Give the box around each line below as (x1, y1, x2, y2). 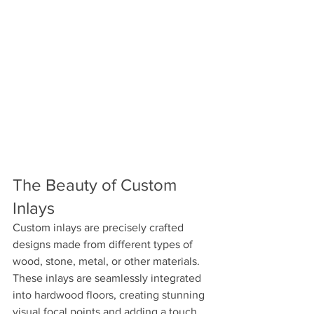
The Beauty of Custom (13, 175, 181, 194)
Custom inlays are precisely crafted (13, 221, 186, 233)
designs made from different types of (13, 238, 196, 250)
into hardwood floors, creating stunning (13, 289, 207, 301)
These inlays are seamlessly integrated (13, 272, 204, 284)
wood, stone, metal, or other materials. (13, 255, 203, 267)
